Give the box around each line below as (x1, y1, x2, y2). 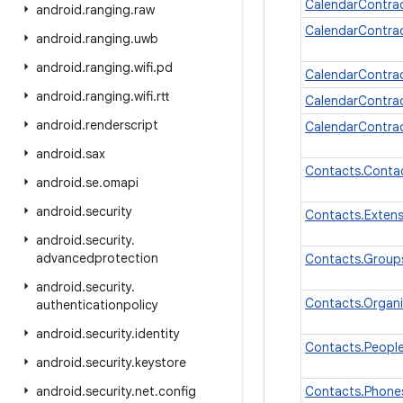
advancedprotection (36, 250, 158, 266)
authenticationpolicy (36, 297, 158, 313)
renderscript (85, 117, 158, 133)
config (158, 383, 196, 399)
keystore (135, 354, 186, 371)
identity (135, 326, 180, 342)
